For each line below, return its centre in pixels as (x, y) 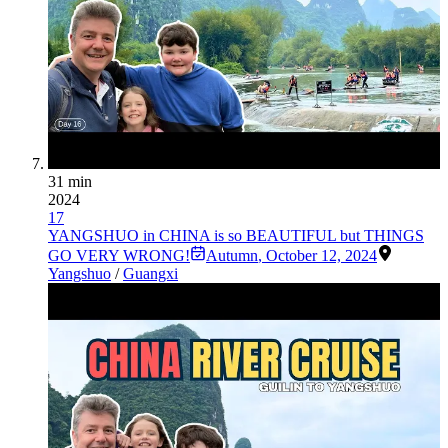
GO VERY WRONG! (119, 256)
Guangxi (150, 274)
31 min (70, 182)
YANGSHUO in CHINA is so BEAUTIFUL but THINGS (236, 236)
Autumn (232, 256)
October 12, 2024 (321, 256)
